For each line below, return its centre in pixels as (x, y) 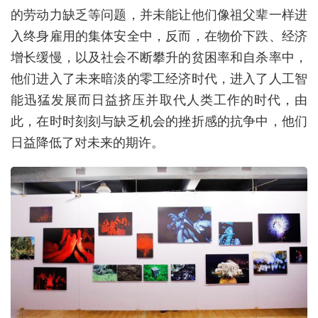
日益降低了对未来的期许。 (87, 142)
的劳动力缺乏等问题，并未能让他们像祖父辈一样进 (159, 14)
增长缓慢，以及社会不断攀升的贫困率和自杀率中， (159, 56)
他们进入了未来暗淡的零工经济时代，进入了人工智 (159, 78)
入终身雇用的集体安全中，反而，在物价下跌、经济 (159, 35)
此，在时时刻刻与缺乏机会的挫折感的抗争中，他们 (159, 120)
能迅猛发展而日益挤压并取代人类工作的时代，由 (159, 99)
